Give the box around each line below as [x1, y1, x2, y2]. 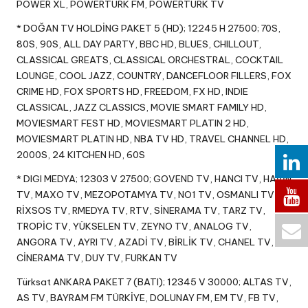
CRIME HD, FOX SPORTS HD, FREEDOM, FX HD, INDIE [16, 85, 248, 98]
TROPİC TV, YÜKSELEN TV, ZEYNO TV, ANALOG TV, [16, 220, 252, 233]
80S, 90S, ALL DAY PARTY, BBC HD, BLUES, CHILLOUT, [16, 38, 261, 51]
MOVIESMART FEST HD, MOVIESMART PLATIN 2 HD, [16, 117, 249, 130]
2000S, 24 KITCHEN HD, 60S [16, 148, 145, 162]
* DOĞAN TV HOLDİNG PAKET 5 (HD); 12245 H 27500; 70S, [16, 22, 280, 35]
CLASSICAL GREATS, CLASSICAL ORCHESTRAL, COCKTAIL [16, 54, 283, 67]
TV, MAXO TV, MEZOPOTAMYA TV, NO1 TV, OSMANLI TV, [16, 188, 277, 201]
